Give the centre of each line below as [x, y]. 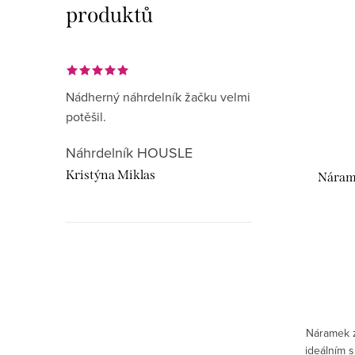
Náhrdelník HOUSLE [129, 153]
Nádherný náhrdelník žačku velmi [158, 97]
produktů [109, 15]
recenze [279, 295]
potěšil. [86, 116]
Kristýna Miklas [111, 175]
